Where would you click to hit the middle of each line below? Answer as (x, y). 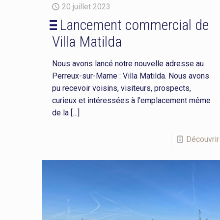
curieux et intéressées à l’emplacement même (131, 100)
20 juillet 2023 (86, 6)
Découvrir (202, 139)
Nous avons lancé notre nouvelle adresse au (128, 63)
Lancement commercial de (134, 25)
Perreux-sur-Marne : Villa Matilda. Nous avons (130, 76)
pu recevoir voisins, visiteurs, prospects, (121, 88)
